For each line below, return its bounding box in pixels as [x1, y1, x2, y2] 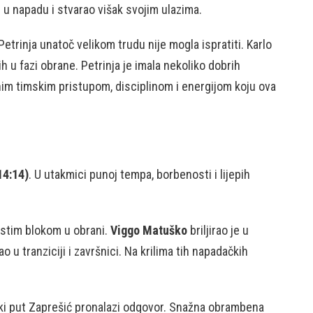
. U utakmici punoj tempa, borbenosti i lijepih [29, 167, 250, 182]
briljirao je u [187, 223, 249, 238]
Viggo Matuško [110, 223, 187, 238]
